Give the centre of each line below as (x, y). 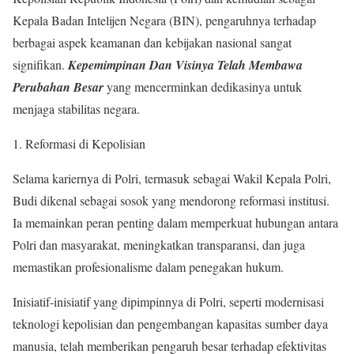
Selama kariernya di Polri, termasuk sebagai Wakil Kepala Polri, (172, 179)
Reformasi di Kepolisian (85, 144)
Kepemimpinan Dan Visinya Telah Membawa (185, 65)
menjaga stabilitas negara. (76, 109)
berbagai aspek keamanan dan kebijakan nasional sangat (152, 43)
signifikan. (40, 65)
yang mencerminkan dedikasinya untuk (203, 87)
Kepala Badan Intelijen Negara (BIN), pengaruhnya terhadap (164, 21)
